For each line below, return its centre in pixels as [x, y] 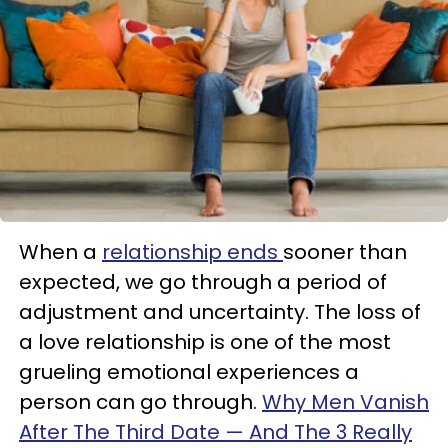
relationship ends [192, 252]
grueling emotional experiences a [189, 372]
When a [60, 252]
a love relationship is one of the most [205, 342]
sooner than [345, 252]
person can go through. [140, 402]
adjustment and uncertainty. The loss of [220, 312]
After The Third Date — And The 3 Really [215, 432]
